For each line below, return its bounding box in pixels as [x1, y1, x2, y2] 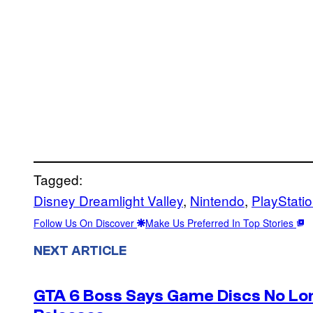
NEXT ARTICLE [34, 242, 126, 259]
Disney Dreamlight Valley [34, 191, 183, 210]
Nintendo [190, 191, 245, 210]
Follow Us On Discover [34, 216, 137, 231]
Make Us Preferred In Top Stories [145, 216, 296, 231]
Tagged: [34, 170, 82, 189]
